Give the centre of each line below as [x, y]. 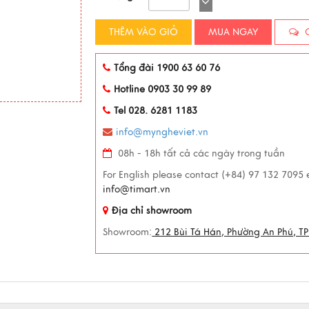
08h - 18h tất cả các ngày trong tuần [200, 153]
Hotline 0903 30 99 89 [163, 89]
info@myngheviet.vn [162, 132]
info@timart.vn [137, 189]
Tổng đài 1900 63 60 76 [167, 68]
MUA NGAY [233, 32]
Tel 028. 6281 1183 [156, 111]
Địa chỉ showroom [152, 211]
